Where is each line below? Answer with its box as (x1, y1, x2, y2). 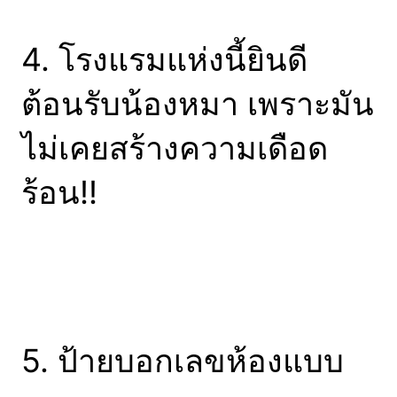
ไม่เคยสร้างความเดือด (21, 128, 328, 168)
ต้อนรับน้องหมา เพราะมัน (21, 84, 374, 124)
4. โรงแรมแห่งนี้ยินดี (21, 40, 307, 80)
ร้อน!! (21, 173, 97, 213)
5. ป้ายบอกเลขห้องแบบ (21, 341, 344, 381)
